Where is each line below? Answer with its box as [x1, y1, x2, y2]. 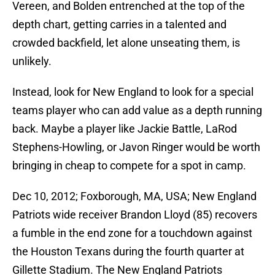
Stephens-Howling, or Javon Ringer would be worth [12, 141, 260, 154]
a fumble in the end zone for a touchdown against [12, 227, 252, 240]
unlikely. [12, 55, 52, 68]
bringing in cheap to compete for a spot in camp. [12, 159, 246, 172]
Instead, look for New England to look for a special [12, 85, 254, 99]
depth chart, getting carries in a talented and [12, 18, 227, 31]
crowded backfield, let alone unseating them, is [12, 36, 240, 50]
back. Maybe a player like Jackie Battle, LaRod [12, 122, 237, 136]
